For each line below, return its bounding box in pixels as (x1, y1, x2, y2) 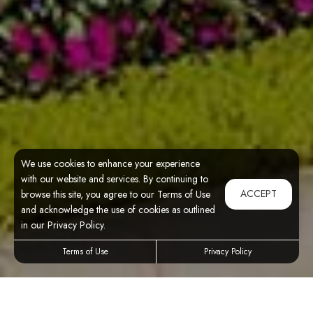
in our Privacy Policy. (21, 218, 105, 232)
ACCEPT (240, 187, 277, 201)
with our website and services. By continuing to (21, 172, 208, 186)
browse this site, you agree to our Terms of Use (21, 187, 210, 201)
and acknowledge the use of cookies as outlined (21, 203, 215, 217)
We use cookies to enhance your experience (21, 156, 200, 170)
